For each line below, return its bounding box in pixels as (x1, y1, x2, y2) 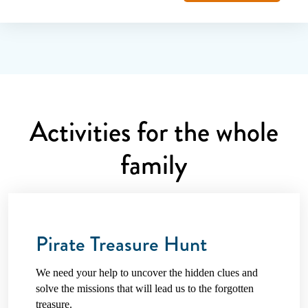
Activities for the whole (30, 113, 278, 152)
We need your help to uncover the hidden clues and (36, 266, 258, 278)
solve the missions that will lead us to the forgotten (36, 282, 254, 294)
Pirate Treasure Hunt (36, 229, 207, 258)
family (120, 146, 188, 185)
